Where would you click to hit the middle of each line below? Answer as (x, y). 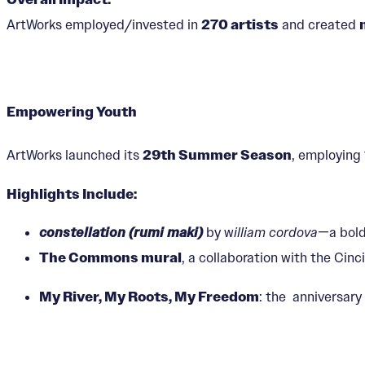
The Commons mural (110, 258)
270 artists (240, 25)
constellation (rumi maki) (121, 233)
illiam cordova (276, 233)
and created (319, 25)
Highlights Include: (72, 194)
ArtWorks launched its (75, 154)
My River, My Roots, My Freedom (149, 297)
